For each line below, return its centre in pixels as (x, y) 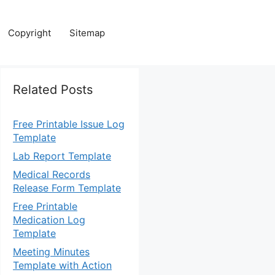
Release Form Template (67, 188)
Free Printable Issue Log (69, 124)
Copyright (29, 33)
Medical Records (52, 174)
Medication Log (49, 220)
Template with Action (62, 265)
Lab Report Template (62, 156)
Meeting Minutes (51, 252)
